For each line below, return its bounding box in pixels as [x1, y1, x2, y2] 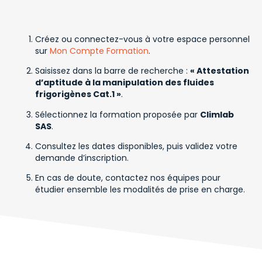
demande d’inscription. [35, 151, 129, 164]
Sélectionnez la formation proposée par [35, 108, 200, 120]
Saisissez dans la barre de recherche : [35, 65, 190, 77]
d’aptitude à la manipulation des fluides [35, 77, 214, 89]
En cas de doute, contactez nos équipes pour [35, 172, 220, 184]
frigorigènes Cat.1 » [35, 88, 121, 101]
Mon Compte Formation [50, 44, 149, 57]
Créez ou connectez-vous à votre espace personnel [35, 33, 250, 45]
